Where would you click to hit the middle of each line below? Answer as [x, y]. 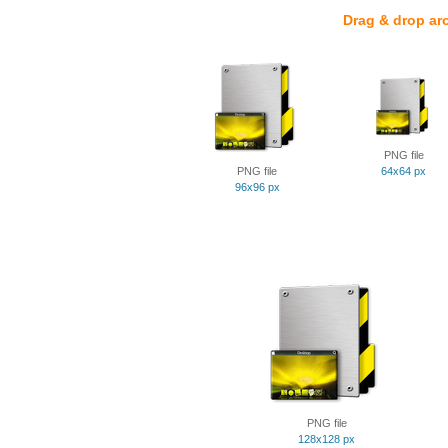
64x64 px [403, 171]
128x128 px [326, 439]
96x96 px [257, 187]
